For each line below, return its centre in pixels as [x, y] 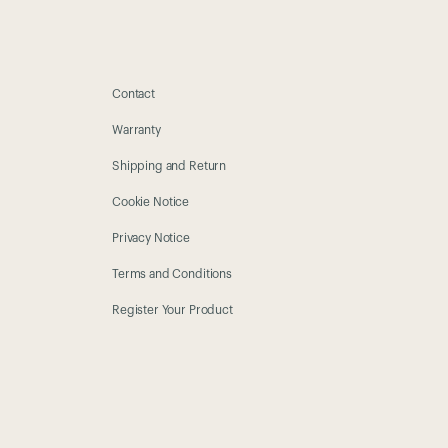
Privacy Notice [151, 238]
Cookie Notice [151, 202]
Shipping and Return [169, 166]
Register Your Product [172, 310]
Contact [133, 94]
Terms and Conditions [172, 274]
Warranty [136, 130]
